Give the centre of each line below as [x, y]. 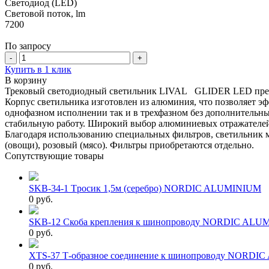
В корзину [26, 80]
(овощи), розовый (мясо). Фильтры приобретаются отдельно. [129, 145]
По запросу [28, 46]
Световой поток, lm [45, 14]
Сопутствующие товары [54, 156]
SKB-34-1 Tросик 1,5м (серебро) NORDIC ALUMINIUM [145, 189]
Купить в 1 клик [38, 70]
